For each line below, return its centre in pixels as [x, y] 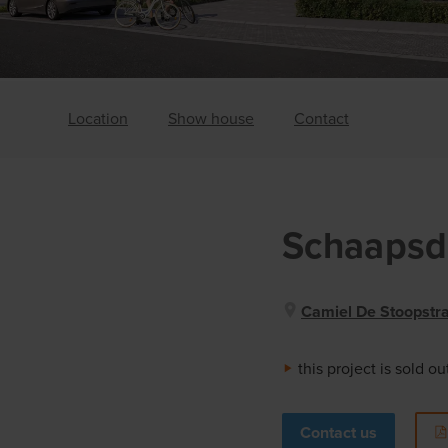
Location [98, 118]
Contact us [338, 433]
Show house [211, 118]
